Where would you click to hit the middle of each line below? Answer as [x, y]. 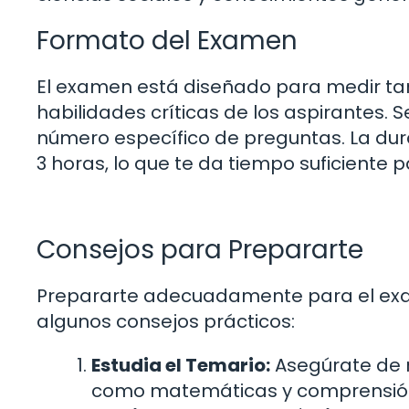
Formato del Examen [167, 41]
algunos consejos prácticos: [166, 321]
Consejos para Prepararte [200, 249]
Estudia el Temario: [181, 365]
